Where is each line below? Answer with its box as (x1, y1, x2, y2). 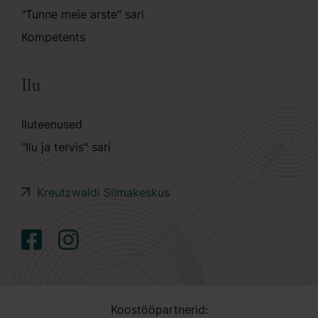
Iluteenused (21, 116, 82, 131)
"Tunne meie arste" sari (21, 6, 144, 21)
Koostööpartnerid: (110, 302, 208, 317)
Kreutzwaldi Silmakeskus (36, 185, 170, 200)
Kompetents (21, 29, 85, 44)
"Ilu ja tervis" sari (21, 139, 111, 154)
